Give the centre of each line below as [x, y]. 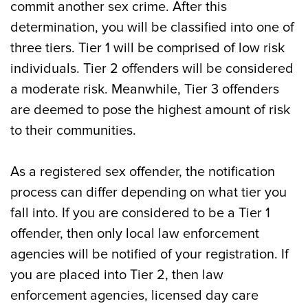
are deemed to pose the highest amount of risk [150, 110]
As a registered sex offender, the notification [143, 172]
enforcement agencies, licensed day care [134, 296]
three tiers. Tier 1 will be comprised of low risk [147, 48]
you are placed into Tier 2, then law [117, 275]
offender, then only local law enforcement [135, 234]
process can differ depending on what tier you [148, 192]
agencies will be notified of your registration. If [150, 254]
